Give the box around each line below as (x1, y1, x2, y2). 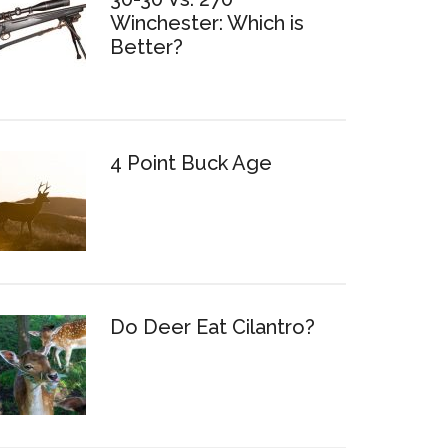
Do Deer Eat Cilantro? (110, 315, 315, 339)
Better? (110, 35, 183, 59)
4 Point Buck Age (110, 151, 272, 175)
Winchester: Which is (110, 11, 304, 35)
